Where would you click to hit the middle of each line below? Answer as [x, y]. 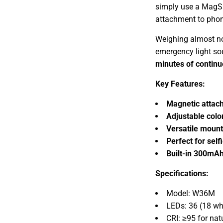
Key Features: [180, 84]
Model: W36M [191, 193]
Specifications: [182, 173]
